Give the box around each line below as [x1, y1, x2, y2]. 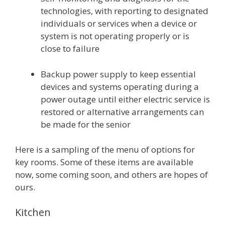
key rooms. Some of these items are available [15, 156, 193, 168]
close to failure [41, 43, 99, 54]
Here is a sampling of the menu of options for [15, 144, 195, 155]
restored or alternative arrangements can [41, 105, 204, 118]
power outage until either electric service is [41, 93, 210, 105]
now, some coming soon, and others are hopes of [15, 169, 208, 180]
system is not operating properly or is [41, 30, 189, 42]
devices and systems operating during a [41, 80, 199, 92]
